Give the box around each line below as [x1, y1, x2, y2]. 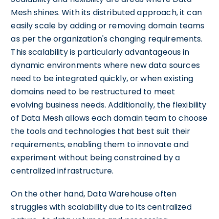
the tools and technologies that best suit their [11, 125, 191, 137]
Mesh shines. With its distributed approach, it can [11, 6, 202, 18]
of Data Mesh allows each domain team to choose [11, 112, 208, 124]
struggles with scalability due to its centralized [11, 201, 192, 213]
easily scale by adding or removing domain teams [11, 20, 205, 31]
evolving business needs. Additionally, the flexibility [11, 99, 207, 110]
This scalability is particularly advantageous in [11, 46, 190, 58]
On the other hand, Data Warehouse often [11, 188, 177, 199]
